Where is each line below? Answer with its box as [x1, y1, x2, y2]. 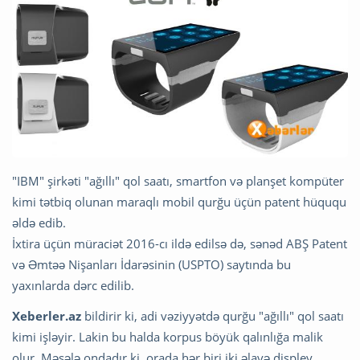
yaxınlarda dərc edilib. [12, 277, 134, 294]
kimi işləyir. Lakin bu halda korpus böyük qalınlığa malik [12, 329, 323, 346]
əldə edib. [12, 215, 66, 231]
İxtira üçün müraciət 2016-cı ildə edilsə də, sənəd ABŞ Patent [12, 235, 347, 252]
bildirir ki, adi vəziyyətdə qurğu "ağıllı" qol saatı [81, 308, 344, 325]
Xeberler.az [12, 308, 81, 325]
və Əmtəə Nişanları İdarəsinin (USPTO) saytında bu [12, 256, 291, 273]
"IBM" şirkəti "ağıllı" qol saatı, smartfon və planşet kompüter [12, 173, 344, 190]
